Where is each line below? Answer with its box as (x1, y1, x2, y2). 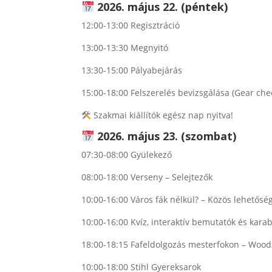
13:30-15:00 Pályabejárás (81, 64, 183, 76)
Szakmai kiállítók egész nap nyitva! (91, 109, 234, 121)
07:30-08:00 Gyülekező (81, 149, 172, 161)
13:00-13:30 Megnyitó (81, 42, 169, 54)
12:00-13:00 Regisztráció (81, 19, 180, 32)
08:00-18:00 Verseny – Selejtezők (81, 171, 213, 183)
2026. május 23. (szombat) (97, 129, 236, 144)
